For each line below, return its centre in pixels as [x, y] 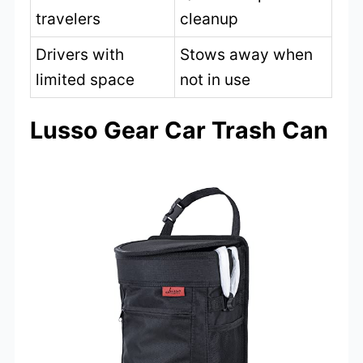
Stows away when [247, 55]
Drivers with [80, 55]
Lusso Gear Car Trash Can [179, 130]
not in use [216, 80]
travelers [68, 19]
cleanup [209, 19]
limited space [85, 80]
